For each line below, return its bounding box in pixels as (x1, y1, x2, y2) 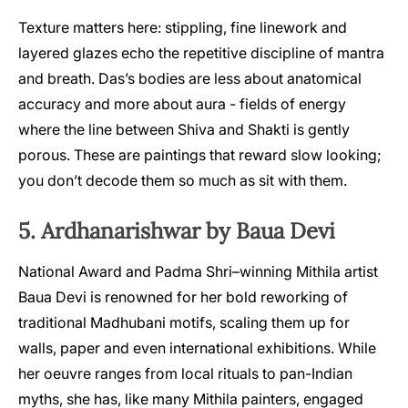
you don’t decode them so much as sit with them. (18, 171, 347, 190)
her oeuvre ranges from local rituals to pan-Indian (18, 364, 352, 383)
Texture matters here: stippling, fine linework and (18, 18, 347, 37)
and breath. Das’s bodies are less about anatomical (18, 69, 362, 88)
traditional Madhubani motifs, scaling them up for (18, 313, 350, 332)
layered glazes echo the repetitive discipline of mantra (18, 44, 384, 63)
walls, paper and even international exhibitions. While (18, 339, 376, 358)
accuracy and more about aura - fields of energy (18, 95, 346, 114)
